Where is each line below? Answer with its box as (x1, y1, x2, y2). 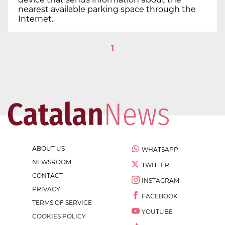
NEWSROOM (32, 158, 71, 166)
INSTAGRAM (142, 176, 179, 184)
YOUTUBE (142, 207, 173, 215)
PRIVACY (32, 185, 60, 193)
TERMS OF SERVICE (32, 198, 92, 206)
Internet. (18, 14, 53, 24)
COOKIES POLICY (32, 212, 86, 220)
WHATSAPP (142, 145, 178, 153)
